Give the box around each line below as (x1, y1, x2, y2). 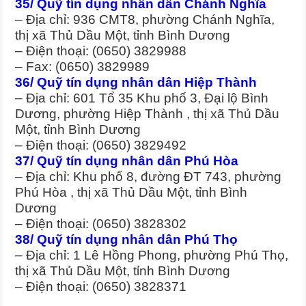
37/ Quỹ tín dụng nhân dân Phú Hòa (15, 154, 239, 169)
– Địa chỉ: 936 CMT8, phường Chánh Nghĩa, (15, 12, 275, 27)
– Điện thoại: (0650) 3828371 (15, 279, 187, 294)
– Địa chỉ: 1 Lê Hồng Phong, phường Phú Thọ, (15, 248, 289, 263)
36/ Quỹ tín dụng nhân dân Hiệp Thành (15, 75, 258, 90)
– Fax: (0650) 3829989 (15, 59, 150, 74)
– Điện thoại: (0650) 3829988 (15, 44, 187, 59)
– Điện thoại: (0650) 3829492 (15, 138, 187, 153)
